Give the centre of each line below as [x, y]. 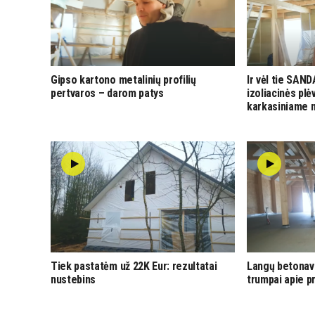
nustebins [73, 279]
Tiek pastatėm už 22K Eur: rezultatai [134, 266]
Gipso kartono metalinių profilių [123, 79]
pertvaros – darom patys [107, 93]
